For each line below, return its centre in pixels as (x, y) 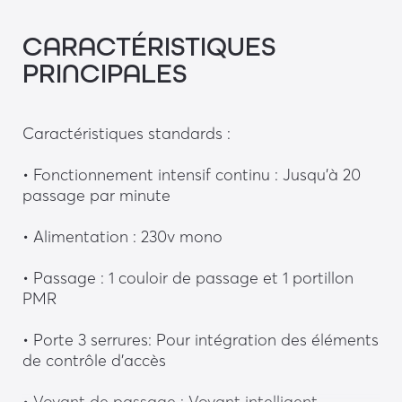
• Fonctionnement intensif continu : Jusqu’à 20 (191, 174)
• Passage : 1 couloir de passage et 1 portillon (188, 277)
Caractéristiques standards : (128, 133)
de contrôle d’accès (94, 360)
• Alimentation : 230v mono (122, 236)
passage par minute (96, 195)
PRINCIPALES (105, 73)
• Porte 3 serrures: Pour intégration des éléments (200, 339)
